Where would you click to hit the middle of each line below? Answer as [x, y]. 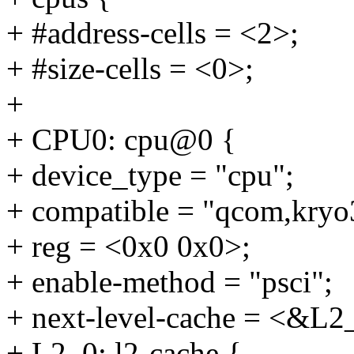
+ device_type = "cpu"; [150, 175]
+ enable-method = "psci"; [169, 282]
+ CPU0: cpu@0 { [121, 140]
